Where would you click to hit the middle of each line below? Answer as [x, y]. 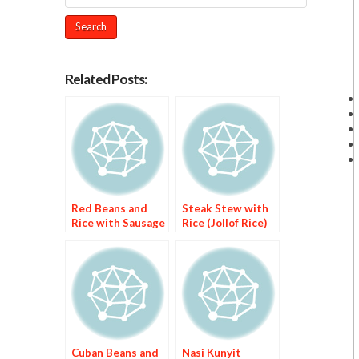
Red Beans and [109, 208]
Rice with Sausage [118, 222]
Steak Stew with [225, 208]
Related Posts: [105, 79]
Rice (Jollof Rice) [224, 222]
